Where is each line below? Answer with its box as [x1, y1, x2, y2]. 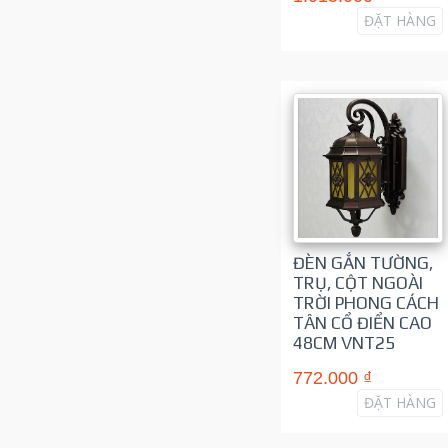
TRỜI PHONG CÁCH [292, 292, 439, 313]
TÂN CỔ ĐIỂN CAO [292, 312, 432, 333]
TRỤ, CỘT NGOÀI [292, 272, 423, 293]
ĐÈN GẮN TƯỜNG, [292, 252, 433, 273]
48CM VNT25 [292, 332, 395, 353]
